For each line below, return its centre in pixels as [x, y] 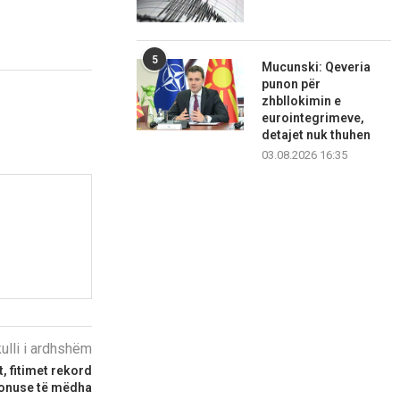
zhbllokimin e [302, 101]
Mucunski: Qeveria [317, 67]
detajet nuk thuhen [317, 135]
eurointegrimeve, [313, 118]
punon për [292, 84]
